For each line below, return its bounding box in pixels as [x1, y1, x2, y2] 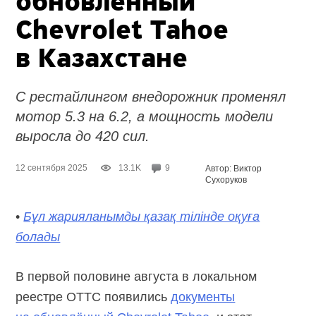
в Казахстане [16, 45, 188, 74]
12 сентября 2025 [16, 162, 88, 173]
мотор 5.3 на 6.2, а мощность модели [16, 108, 274, 124]
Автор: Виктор [205, 163, 262, 174]
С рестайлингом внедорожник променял [16, 88, 286, 104]
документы [171, 289, 236, 304]
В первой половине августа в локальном [16, 269, 257, 284]
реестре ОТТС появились [16, 289, 171, 304]
